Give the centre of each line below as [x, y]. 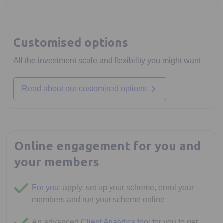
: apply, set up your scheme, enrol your [126, 187]
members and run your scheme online [98, 199]
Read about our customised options [84, 88]
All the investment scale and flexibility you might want [107, 60]
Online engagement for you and [107, 146]
